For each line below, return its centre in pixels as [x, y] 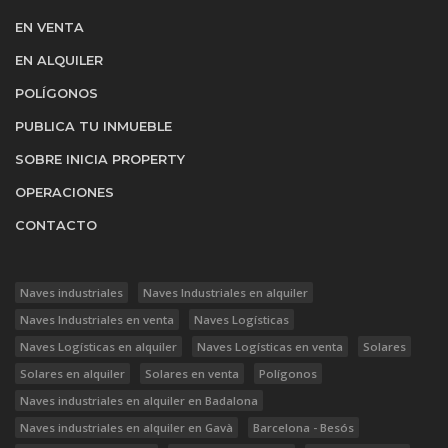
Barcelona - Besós [303, 427]
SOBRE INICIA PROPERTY [100, 159]
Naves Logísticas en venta [270, 346]
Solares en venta [192, 373]
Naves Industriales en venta [97, 319]
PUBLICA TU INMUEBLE [93, 126]
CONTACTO [56, 225]
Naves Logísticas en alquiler [98, 346]
